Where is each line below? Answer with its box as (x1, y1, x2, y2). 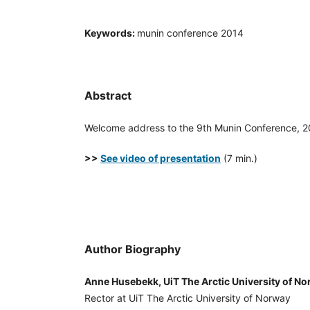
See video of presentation (100, 152, 221, 165)
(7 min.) (221, 152, 257, 165)
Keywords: (84, 27, 137, 39)
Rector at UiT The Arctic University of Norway (84, 292, 291, 304)
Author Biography (84, 242, 181, 257)
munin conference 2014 (137, 27, 244, 39)
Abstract (84, 89, 131, 103)
